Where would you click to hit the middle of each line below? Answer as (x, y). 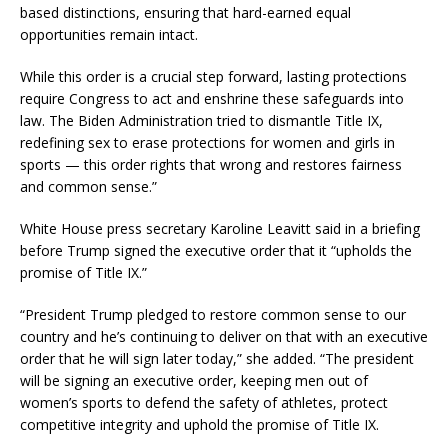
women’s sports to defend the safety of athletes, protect (204, 403)
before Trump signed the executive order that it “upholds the (216, 251)
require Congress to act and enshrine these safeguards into (212, 99)
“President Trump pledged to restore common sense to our (213, 315)
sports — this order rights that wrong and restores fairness (211, 165)
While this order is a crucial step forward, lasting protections (213, 77)
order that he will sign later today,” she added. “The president (217, 359)
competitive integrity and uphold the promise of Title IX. (199, 425)
